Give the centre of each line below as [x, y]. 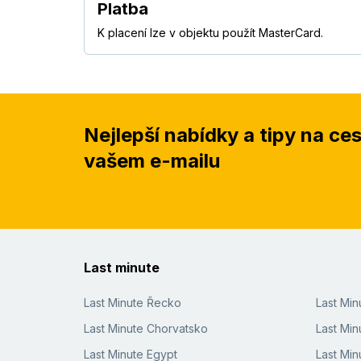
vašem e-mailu [152, 161]
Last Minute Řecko [133, 303]
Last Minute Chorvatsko [146, 329]
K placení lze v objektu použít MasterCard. [210, 33]
